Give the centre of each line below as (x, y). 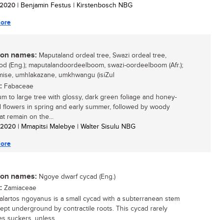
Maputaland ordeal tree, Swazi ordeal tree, (102, 55)
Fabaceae (18, 86)
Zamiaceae (19, 188)
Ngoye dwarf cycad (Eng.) (76, 177)
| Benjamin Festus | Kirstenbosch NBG (74, 5)
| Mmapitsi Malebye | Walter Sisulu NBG (76, 127)
